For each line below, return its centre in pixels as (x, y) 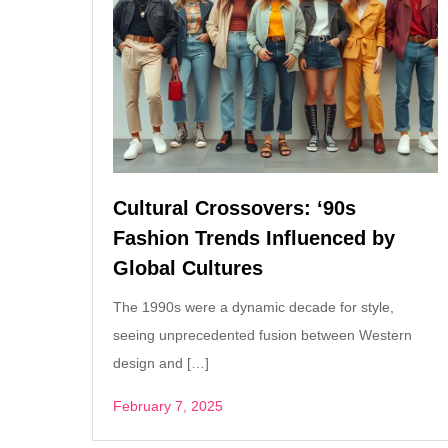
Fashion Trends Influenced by (254, 237)
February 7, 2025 (168, 405)
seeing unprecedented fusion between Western (262, 334)
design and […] (161, 362)
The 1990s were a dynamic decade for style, (253, 306)
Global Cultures (188, 267)
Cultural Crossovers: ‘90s (234, 207)
